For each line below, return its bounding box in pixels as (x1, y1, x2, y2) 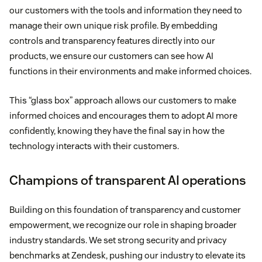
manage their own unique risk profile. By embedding (9, 19, 218, 31)
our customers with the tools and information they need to (9, 4, 242, 16)
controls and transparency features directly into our (9, 35, 215, 46)
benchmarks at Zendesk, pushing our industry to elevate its (9, 249, 246, 261)
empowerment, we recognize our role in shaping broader (9, 219, 237, 230)
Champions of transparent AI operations (9, 171, 246, 188)
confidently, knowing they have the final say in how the (9, 125, 225, 136)
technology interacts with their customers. (9, 140, 179, 151)
